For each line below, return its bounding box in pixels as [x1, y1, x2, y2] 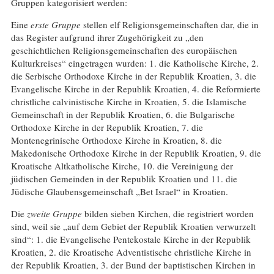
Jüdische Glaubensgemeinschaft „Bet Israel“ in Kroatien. [10, 185, 228, 198]
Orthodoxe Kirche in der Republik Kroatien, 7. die [10, 121, 203, 134]
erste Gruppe [30, 18, 81, 31]
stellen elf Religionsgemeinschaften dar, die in [80, 18, 259, 31]
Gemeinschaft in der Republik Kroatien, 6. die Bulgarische [10, 108, 235, 121]
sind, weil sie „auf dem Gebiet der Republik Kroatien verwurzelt [10, 220, 256, 233]
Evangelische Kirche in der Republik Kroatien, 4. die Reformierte [10, 83, 261, 95]
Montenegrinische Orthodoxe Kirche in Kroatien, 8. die [10, 134, 222, 147]
